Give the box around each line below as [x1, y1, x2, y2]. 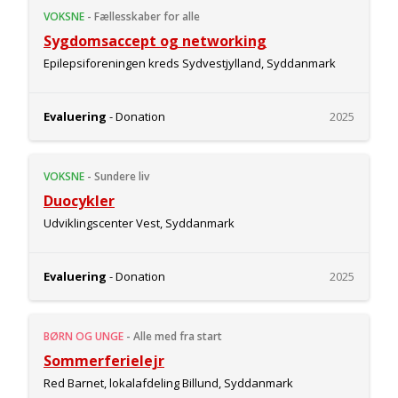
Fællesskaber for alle [94, 9, 200, 24]
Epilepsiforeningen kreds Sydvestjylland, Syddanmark [44, 55, 336, 71]
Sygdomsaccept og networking [44, 31, 267, 51]
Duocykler [44, 191, 115, 211]
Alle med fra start [133, 329, 222, 344]
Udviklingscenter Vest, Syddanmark [44, 215, 235, 231]
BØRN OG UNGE [44, 329, 123, 344]
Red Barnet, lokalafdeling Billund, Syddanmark [44, 375, 293, 391]
